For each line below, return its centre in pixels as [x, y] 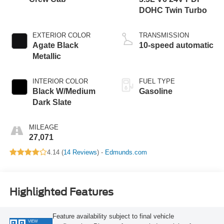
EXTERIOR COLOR [61, 35]
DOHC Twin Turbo [173, 10]
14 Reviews [80, 152]
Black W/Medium [64, 91]
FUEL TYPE [157, 81]
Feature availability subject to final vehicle [113, 216]
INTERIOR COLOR [60, 81]
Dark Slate [52, 102]
